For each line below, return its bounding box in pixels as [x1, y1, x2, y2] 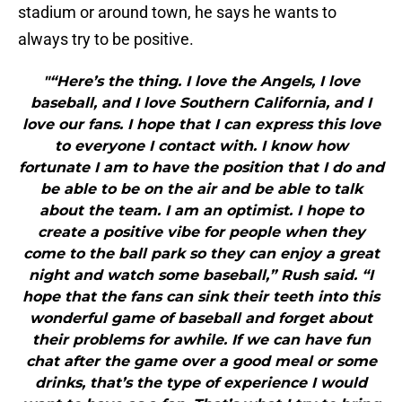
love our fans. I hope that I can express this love [22, 116, 380, 134]
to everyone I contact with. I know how [54, 137, 348, 155]
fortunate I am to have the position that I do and [18, 159, 384, 177]
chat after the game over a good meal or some [25, 353, 377, 371]
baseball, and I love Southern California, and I [31, 94, 371, 112]
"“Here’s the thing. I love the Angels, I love [42, 73, 360, 91]
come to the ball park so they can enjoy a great [22, 245, 380, 263]
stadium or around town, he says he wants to [18, 3, 336, 22]
